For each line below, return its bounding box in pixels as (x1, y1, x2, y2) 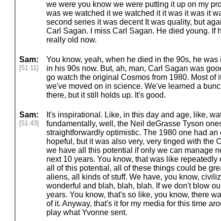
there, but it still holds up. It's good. (46, 91, 166, 99)
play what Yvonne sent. (46, 208, 127, 217)
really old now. (46, 36, 97, 44)
